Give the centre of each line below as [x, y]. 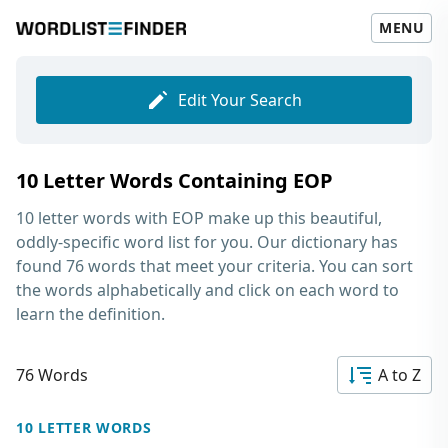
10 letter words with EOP [110, 218]
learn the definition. [90, 314]
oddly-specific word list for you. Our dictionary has [207, 242]
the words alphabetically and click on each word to [207, 290]
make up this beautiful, [293, 218]
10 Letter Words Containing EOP [174, 180]
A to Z [399, 375]
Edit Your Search [240, 100]
